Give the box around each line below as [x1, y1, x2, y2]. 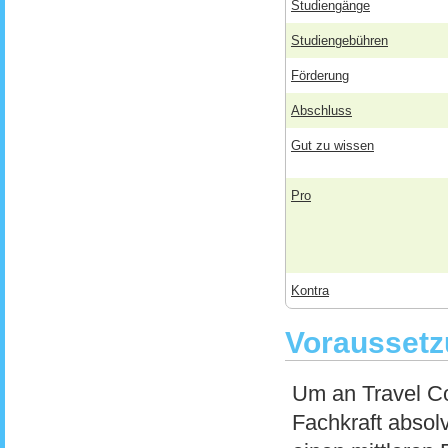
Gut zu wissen [291, 138, 374, 153]
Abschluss [291, 103, 352, 118]
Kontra [291, 283, 329, 298]
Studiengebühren [291, 33, 388, 48]
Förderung [291, 68, 349, 83]
